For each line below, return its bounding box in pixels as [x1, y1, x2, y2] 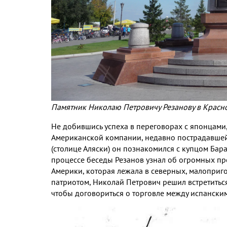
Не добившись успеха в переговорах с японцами [51, 121, 226, 131]
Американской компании [51, 132, 141, 142]
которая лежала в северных [86, 165, 185, 176]
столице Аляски [53, 143, 108, 154]
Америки [51, 165, 83, 176]
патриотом [51, 176, 89, 187]
